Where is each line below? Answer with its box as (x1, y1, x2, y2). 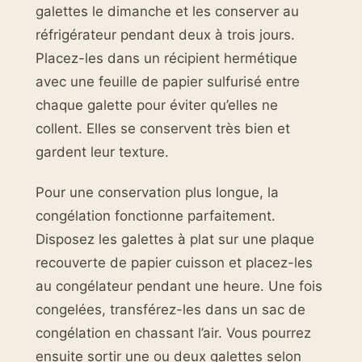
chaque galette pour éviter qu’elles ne (36, 97, 278, 114)
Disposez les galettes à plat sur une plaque (36, 230, 314, 247)
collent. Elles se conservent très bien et (36, 120, 290, 137)
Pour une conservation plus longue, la (36, 183, 279, 200)
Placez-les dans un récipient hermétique (36, 50, 297, 67)
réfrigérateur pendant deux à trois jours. (36, 27, 295, 44)
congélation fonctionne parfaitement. (36, 207, 276, 224)
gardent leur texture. (36, 144, 169, 161)
